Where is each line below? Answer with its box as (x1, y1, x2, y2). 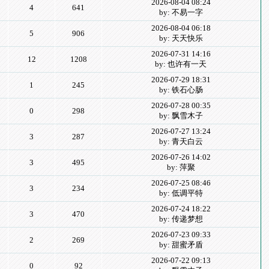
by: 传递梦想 (159, 214, 203, 223)
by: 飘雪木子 (159, 111, 203, 120)
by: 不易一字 (159, 8, 203, 17)
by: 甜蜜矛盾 (159, 240, 203, 249)
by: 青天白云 (159, 137, 203, 146)
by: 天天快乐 (159, 34, 203, 43)
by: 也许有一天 (155, 59, 207, 68)
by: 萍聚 (166, 163, 195, 172)
